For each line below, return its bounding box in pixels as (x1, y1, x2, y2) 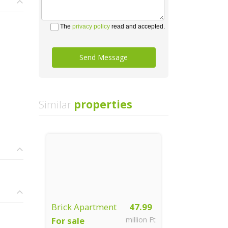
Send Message (79, 52, 128, 62)
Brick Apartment (51, 201, 117, 213)
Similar (39, 97, 71, 111)
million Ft (126, 215, 156, 224)
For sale (51, 215, 84, 226)
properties (71, 97, 132, 111)
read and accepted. (110, 23, 165, 30)
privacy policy (72, 23, 110, 30)
